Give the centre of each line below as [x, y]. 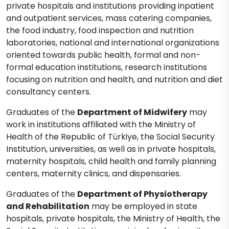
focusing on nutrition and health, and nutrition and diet [114, 79]
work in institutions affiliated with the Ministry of [101, 124]
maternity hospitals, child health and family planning [111, 161]
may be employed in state [143, 206]
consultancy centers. [49, 92]
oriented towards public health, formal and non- [103, 55]
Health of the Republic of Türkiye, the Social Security [110, 137]
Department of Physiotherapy [142, 194]
